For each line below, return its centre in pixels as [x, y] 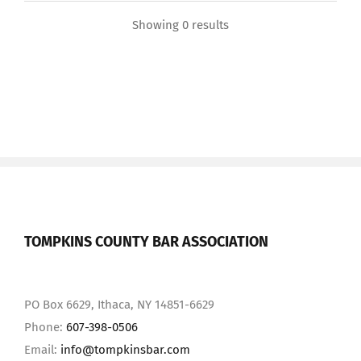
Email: [42, 350]
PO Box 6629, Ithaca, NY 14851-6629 [119, 305]
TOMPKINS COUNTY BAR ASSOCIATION [146, 242]
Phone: [45, 327]
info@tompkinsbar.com [125, 350]
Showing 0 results [180, 25]
